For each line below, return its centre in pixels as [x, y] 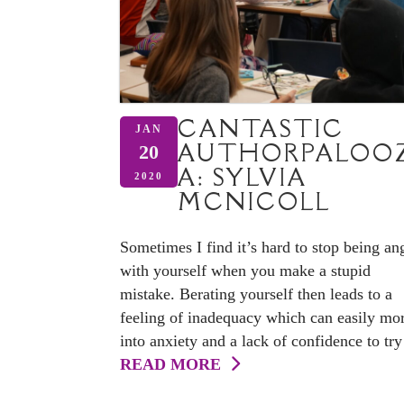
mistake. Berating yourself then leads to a [256, 294]
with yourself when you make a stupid [245, 271]
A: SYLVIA [242, 178]
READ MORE [175, 365]
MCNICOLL [254, 202]
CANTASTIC [261, 129]
